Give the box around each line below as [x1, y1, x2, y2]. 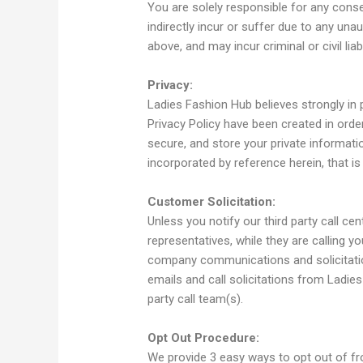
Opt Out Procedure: [147, 331, 260, 346]
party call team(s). [147, 292, 244, 307]
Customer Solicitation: [147, 194, 276, 210]
